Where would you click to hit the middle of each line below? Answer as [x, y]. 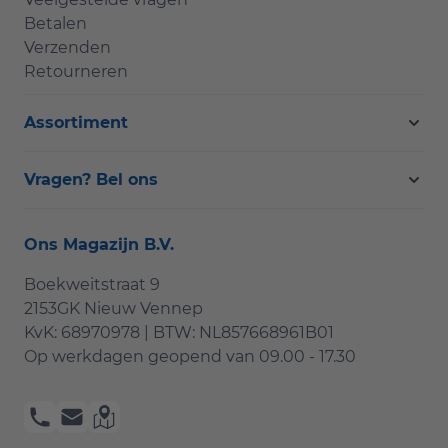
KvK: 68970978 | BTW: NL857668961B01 [179, 332]
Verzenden [67, 47]
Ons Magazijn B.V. [99, 244]
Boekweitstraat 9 [92, 284]
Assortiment [76, 122]
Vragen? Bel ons [91, 179]
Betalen [55, 23]
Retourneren [76, 71]
